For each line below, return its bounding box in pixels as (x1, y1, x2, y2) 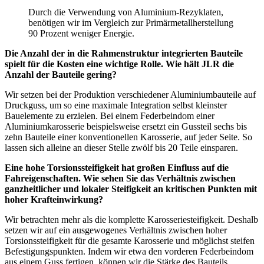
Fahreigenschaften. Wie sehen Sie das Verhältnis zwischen (5, 173, 236, 183)
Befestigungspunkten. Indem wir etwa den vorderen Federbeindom (5, 246, 253, 256)
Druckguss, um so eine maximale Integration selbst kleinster (5, 100, 227, 110)
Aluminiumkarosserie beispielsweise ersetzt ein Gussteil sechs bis (5, 121, 247, 131)
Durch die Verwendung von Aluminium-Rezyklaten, (28, 6, 223, 17)
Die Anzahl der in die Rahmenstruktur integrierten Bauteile (5, 48, 243, 58)
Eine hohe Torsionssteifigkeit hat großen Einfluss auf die (5, 162, 229, 173)
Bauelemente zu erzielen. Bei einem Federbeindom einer (5, 110, 214, 121)
